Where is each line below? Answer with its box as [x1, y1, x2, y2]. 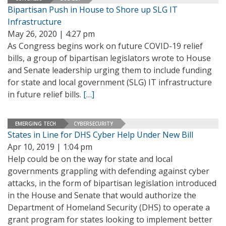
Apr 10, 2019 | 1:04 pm [8, 141, 92, 152]
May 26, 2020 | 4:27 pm [8, 28, 95, 39]
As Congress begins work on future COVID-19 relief [8, 40, 203, 51]
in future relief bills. [8, 89, 83, 100]
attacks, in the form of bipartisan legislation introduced [8, 178, 216, 189]
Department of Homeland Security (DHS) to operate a [8, 202, 210, 213]
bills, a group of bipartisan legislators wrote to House [8, 52, 211, 64]
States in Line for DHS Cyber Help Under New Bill [8, 129, 193, 140]
